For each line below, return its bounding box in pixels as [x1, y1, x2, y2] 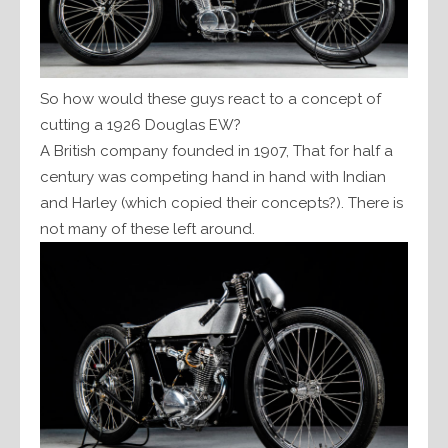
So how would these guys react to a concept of [40, 89, 381, 108]
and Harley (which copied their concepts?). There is [40, 193, 403, 212]
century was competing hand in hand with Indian [40, 167, 386, 186]
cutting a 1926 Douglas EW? [40, 115, 241, 134]
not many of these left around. [40, 219, 255, 238]
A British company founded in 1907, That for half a [40, 141, 393, 160]
